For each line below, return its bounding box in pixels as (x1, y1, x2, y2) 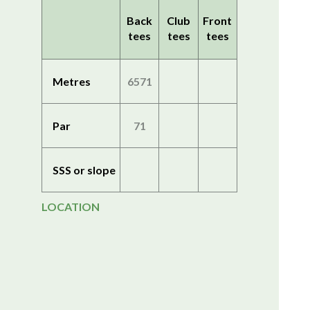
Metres (53, 74, 91, 88)
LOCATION (42, 200, 100, 213)
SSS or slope (53, 163, 116, 176)
